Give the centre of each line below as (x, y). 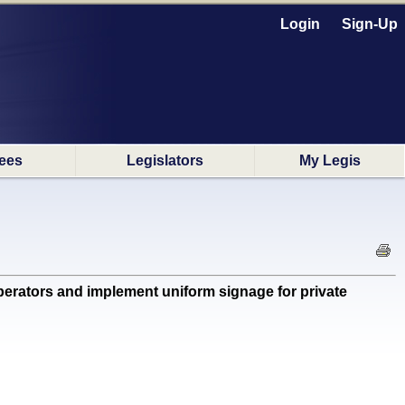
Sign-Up (370, 24)
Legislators (165, 160)
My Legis (330, 160)
